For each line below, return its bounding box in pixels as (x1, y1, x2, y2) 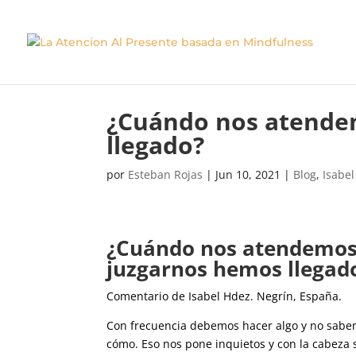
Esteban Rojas (128, 167, 203, 182)
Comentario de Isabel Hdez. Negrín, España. (106, 288, 342, 304)
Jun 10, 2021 (215, 167, 281, 182)
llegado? (106, 129, 205, 161)
